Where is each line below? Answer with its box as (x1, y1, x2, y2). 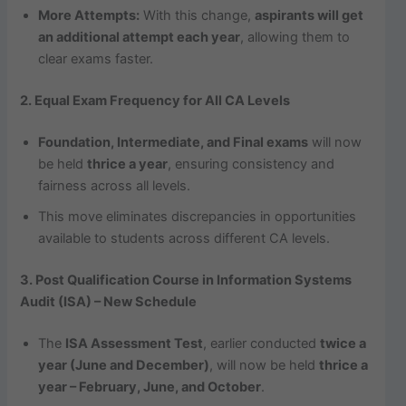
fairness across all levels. (38, 177, 191, 194)
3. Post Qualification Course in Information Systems (20, 271, 353, 288)
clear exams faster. (38, 51, 154, 68)
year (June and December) (38, 356, 210, 373)
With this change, (140, 7, 256, 24)
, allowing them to (240, 29, 351, 46)
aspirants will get (255, 7, 364, 24)
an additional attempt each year (38, 29, 241, 46)
